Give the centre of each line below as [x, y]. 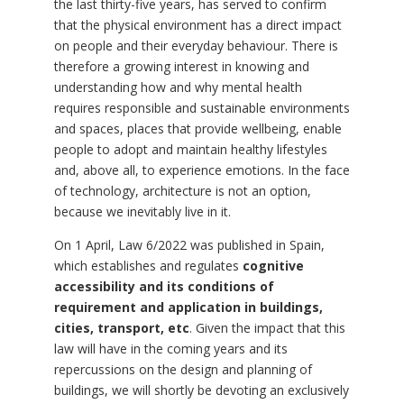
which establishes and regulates [148, 266]
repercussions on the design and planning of [183, 370]
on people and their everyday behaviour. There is [196, 46]
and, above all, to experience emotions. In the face [202, 170]
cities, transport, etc [121, 328]
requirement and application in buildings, [188, 308]
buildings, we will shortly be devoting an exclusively [201, 390]
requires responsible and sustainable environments [202, 108]
